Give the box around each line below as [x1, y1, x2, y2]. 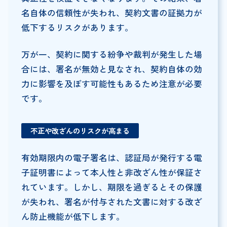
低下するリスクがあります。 [21, 21, 133, 34]
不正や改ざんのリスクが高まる [30, 125, 130, 136]
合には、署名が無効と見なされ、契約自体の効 [21, 63, 202, 75]
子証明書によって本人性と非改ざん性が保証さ [21, 166, 202, 179]
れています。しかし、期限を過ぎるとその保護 [21, 181, 202, 194]
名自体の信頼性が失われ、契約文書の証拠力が [21, 7, 202, 19]
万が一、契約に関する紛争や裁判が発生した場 [21, 48, 202, 61]
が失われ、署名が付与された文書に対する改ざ [21, 196, 202, 208]
